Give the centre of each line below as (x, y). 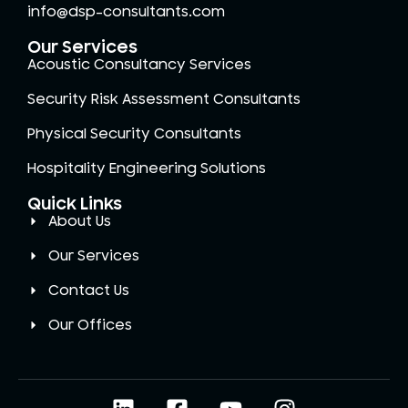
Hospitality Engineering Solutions (147, 168)
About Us (79, 221)
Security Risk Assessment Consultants (164, 99)
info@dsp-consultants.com (126, 11)
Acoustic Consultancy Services (139, 64)
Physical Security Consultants (134, 133)
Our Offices (90, 325)
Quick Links (75, 204)
